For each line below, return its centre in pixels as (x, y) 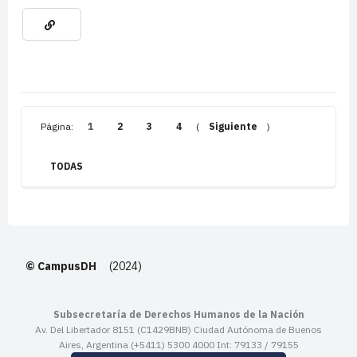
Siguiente (233, 127)
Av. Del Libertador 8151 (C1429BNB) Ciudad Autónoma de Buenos (178, 330)
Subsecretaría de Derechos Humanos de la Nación (178, 315)
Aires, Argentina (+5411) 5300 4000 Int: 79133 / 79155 (178, 345)
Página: (59, 127)
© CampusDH (61, 267)
